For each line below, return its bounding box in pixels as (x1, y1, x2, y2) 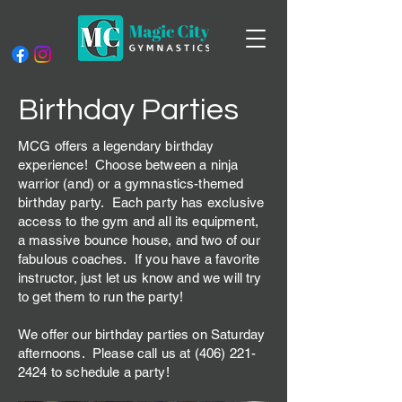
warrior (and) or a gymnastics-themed (18, 176, 244, 191)
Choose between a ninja (94, 157, 239, 172)
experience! (18, 157, 88, 172)
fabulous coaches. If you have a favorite (18, 251, 260, 267)
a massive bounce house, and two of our (18, 232, 260, 248)
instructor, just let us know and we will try (18, 270, 262, 285)
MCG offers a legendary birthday (18, 138, 214, 153)
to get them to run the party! (18, 289, 184, 304)
